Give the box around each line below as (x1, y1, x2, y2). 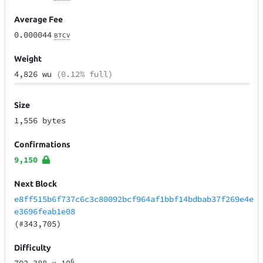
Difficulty (14, 243, 52, 253)
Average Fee (14, 15, 63, 25)
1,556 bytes (14, 115, 66, 126)
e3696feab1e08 (14, 206, 76, 217)
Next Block (14, 179, 58, 189)
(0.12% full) (56, 69, 113, 80)
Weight (14, 54, 42, 64)
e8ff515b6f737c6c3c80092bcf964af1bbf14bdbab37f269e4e (14, 194, 254, 205)
